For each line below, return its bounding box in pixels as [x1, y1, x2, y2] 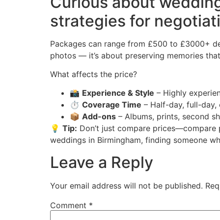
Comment [50, 200, 89, 210]
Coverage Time [82, 100, 141, 110]
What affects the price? [50, 69, 137, 79]
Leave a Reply [50, 152, 153, 172]
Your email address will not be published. [50, 180, 203, 191]
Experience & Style [82, 88, 154, 98]
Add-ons [82, 111, 116, 122]
